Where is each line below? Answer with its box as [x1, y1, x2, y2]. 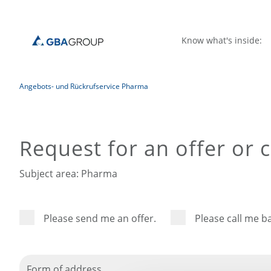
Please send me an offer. [44, 212, 156, 225]
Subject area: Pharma [19, 167, 117, 180]
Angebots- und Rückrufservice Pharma [19, 81, 148, 91]
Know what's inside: [181, 34, 262, 46]
